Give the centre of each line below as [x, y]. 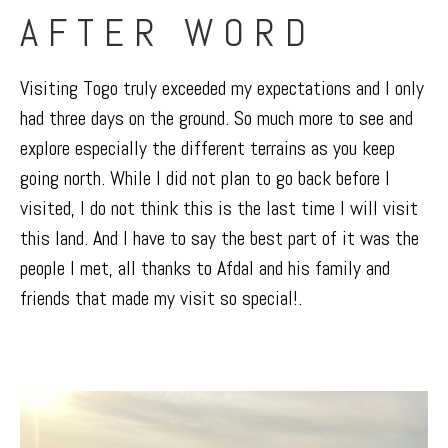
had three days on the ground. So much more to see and [216, 117]
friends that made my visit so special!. [161, 297]
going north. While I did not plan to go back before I [205, 177]
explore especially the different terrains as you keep [207, 147]
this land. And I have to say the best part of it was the [219, 237]
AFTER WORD [168, 32]
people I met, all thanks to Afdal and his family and [205, 267]
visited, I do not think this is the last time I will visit [219, 207]
